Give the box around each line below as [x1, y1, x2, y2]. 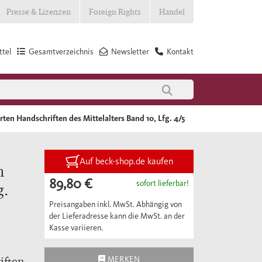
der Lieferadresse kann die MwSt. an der [49, 211, 185, 221]
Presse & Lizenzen [6, 6, 71, 16]
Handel [159, 6, 185, 16]
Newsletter [111, 47, 149, 57]
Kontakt [167, 47, 194, 57]
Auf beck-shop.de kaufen [79, 156, 173, 167]
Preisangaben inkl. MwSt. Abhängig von [49, 199, 182, 209]
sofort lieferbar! [136, 178, 189, 188]
